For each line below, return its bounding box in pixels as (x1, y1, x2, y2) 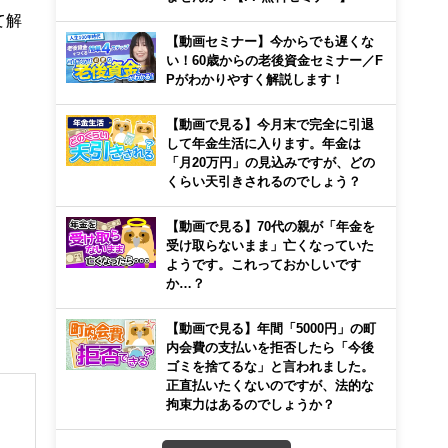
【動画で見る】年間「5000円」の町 (166, 322, 376, 334)
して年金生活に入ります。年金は (166, 137, 361, 149)
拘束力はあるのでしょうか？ (166, 398, 335, 410)
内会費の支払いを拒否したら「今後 (166, 341, 374, 353)
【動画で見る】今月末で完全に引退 (166, 118, 374, 130)
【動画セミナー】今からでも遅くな (166, 35, 374, 47)
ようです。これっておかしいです (166, 258, 361, 270)
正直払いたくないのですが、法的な (166, 379, 374, 391)
